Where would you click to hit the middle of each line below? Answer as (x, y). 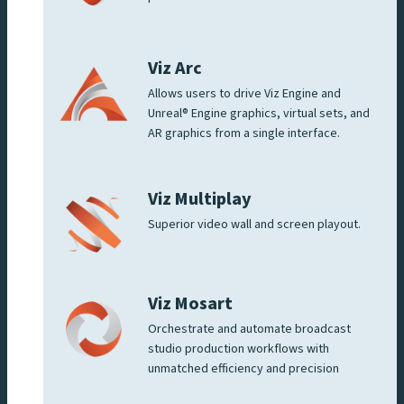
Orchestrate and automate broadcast (249, 330)
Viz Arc (175, 69)
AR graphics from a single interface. (245, 134)
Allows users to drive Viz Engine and (244, 94)
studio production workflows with (239, 349)
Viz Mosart (190, 304)
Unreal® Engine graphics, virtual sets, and (259, 114)
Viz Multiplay (200, 200)
